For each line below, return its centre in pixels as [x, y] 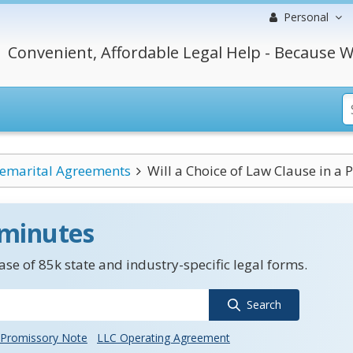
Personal [306, 17]
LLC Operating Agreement [163, 338]
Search [264, 305]
